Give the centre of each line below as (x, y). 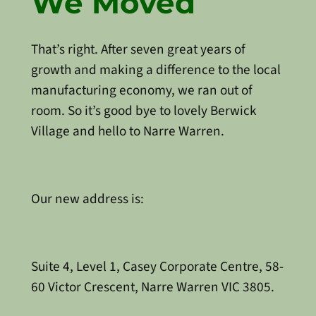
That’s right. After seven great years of (138, 49)
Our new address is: (87, 199)
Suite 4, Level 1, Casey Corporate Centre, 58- (157, 267)
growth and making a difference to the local (156, 69)
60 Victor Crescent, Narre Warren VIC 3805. (152, 287)
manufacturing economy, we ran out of (141, 90)
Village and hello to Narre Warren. (127, 131)
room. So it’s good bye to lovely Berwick (144, 110)
